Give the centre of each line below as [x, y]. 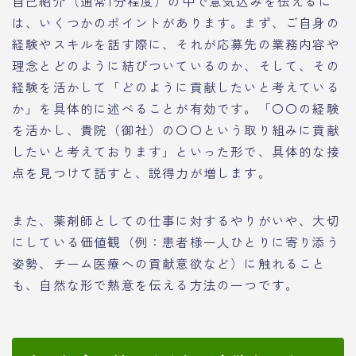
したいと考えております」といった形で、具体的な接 [176, 151]
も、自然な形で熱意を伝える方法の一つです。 [156, 285]
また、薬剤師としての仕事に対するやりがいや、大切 [176, 221]
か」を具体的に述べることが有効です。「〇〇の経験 [176, 108]
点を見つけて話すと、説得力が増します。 [142, 173]
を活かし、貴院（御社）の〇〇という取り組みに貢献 [176, 130]
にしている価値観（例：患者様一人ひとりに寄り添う [176, 242]
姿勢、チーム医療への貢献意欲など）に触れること [169, 263]
